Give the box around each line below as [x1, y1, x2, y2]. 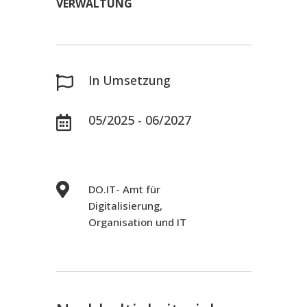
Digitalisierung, [88, 199, 162, 213]
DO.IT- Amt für [88, 182, 160, 197]
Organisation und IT [88, 215, 186, 230]
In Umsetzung [88, 72, 171, 89]
